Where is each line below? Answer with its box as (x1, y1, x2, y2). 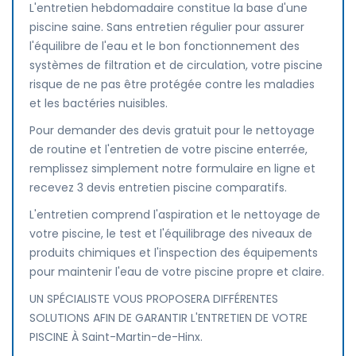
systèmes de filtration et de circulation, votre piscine (29, 57, 323, 73)
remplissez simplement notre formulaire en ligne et (29, 161, 315, 176)
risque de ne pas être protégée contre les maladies (29, 76, 315, 92)
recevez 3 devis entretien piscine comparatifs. (29, 180, 287, 195)
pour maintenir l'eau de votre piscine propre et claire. (29, 264, 324, 280)
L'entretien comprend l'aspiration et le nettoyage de (29, 207, 320, 222)
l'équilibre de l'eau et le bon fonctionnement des (29, 38, 300, 54)
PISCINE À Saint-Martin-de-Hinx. (29, 329, 203, 345)
